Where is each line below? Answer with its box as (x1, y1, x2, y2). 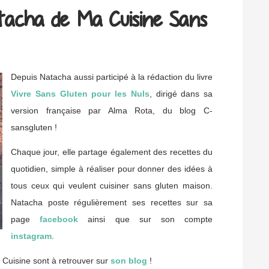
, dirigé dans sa (149, 89, 213, 99)
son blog (110, 256, 147, 266)
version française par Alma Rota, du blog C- (11, 106, 213, 116)
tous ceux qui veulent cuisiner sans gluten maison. (11, 181, 213, 191)
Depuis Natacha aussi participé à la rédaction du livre (11, 72, 213, 82)
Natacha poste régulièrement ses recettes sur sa (11, 198, 213, 208)
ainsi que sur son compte (78, 214, 213, 225)
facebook (40, 214, 79, 225)
